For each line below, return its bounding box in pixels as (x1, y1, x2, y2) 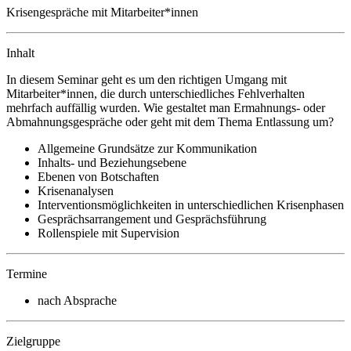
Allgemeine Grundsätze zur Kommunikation (38, 141, 257, 155)
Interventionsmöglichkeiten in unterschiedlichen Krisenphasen (38, 197, 344, 212)
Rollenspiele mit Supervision (38, 226, 179, 240)
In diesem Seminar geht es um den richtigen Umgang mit (6, 72, 287, 86)
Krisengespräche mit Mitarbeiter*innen (6, 5, 198, 19)
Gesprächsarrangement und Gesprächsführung (38, 212, 266, 226)
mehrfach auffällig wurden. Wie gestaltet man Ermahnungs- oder (6, 100, 325, 114)
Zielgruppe (6, 334, 60, 348)
